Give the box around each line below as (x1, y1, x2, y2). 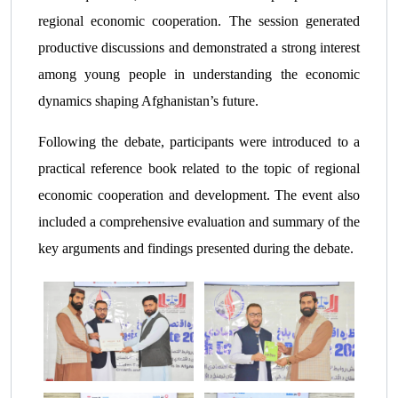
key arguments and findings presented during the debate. (38, 240, 354, 256)
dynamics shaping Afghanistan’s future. (38, 92, 259, 108)
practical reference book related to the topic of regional (38, 160, 360, 176)
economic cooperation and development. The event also (38, 187, 360, 203)
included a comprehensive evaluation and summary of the (38, 213, 360, 229)
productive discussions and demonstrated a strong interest (38, 39, 360, 55)
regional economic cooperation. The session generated (38, 12, 360, 28)
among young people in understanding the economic (38, 66, 360, 82)
